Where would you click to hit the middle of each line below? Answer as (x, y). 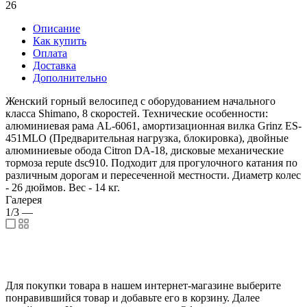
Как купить (60, 41)
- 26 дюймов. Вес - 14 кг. (63, 188)
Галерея (24, 200)
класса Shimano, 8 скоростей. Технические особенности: (137, 114)
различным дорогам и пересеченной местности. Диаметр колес (153, 175)
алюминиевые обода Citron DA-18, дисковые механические (145, 151)
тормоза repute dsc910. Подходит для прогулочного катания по (151, 163)
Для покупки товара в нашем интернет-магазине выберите (143, 286)
